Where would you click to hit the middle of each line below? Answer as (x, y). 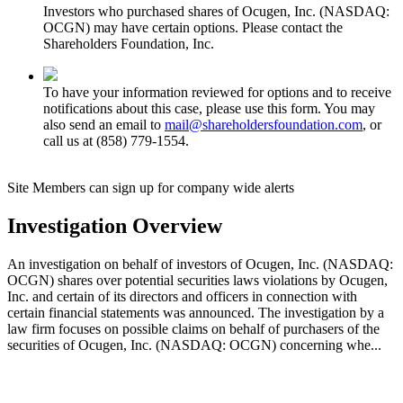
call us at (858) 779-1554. (116, 140)
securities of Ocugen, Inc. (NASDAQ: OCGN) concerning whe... (194, 345)
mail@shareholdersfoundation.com (264, 124)
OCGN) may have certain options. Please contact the (193, 27)
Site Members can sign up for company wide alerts (151, 187)
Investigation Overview (115, 225)
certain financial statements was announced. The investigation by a (196, 312)
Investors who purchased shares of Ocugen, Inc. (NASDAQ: (216, 11)
